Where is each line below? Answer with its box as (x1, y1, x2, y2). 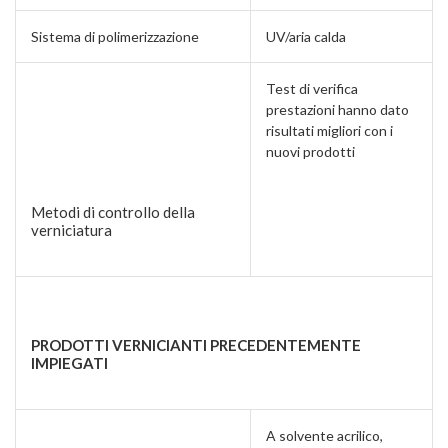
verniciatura (31, 220, 112, 239)
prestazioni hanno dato (266, 101, 409, 119)
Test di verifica (266, 80, 358, 98)
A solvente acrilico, (266, 427, 383, 445)
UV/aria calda (266, 28, 346, 46)
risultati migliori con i (266, 122, 393, 140)
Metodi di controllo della (31, 202, 195, 221)
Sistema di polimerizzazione (31, 28, 199, 46)
